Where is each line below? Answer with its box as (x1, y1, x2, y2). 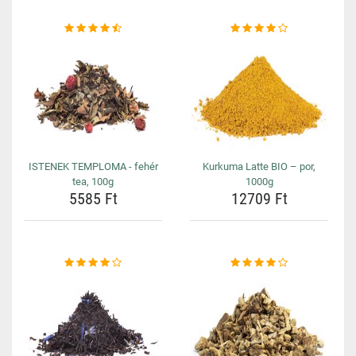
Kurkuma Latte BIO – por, (203, 161, 315, 172)
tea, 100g (72, 176, 114, 188)
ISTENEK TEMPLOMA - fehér (28, 161, 158, 172)
